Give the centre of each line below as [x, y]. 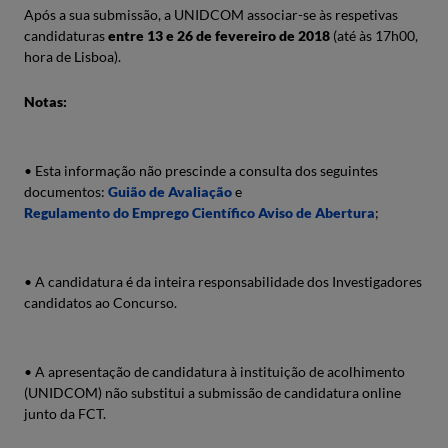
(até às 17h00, [374, 35]
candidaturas [66, 35]
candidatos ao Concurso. [100, 302]
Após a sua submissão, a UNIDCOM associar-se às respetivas [211, 14]
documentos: [66, 191]
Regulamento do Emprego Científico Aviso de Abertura [199, 212]
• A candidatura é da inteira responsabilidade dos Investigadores [223, 281]
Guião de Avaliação [170, 191]
